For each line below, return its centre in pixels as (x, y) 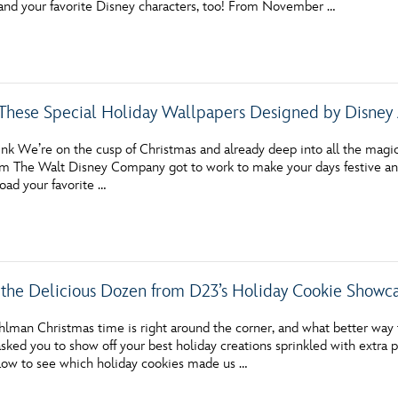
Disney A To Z (99, 291)
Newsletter (90, 23)
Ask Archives (97, 185)
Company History (111, 114)
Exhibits (80, 256)
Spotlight (85, 220)
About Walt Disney (116, 149)
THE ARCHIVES (101, 80)
